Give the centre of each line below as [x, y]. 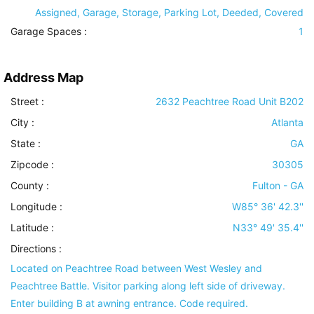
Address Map [43, 78]
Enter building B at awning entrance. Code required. [129, 303]
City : [22, 123]
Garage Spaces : [49, 32]
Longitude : [36, 207]
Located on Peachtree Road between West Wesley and [136, 268]
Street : [27, 102]
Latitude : [32, 228]
